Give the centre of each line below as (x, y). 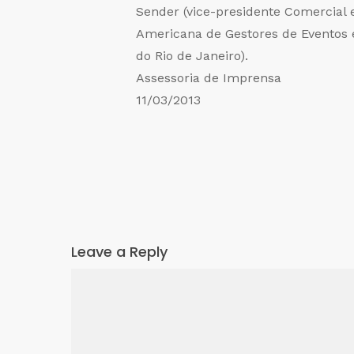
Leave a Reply (119, 252)
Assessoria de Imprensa (209, 78)
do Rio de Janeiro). (192, 56)
